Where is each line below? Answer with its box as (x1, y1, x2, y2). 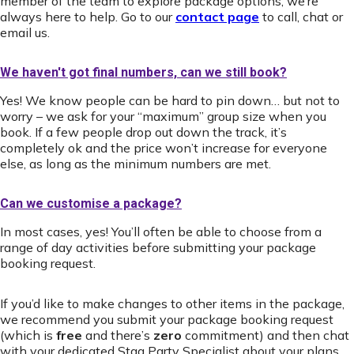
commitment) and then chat (182, 327, 349, 343)
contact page (175, 9, 259, 24)
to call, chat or (259, 9, 343, 24)
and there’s (82, 327, 153, 343)
